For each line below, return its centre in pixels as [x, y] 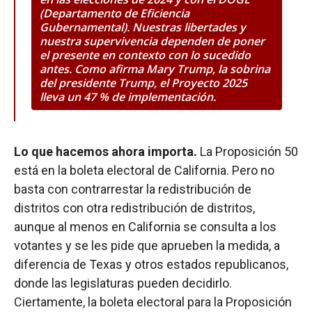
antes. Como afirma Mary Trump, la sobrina [155, 69]
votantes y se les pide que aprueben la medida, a [147, 245]
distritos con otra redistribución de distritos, [134, 208]
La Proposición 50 [248, 151]
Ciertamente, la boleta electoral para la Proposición [153, 302]
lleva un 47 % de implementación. [128, 96]
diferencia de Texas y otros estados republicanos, [151, 264]
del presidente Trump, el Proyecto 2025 [143, 83]
